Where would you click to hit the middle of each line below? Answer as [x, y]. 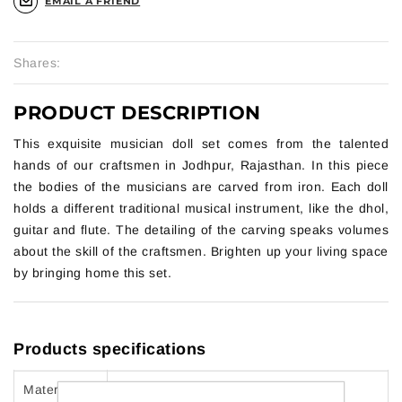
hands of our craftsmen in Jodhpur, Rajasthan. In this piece [201, 166]
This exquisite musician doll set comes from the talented [201, 144]
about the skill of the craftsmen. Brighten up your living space [201, 252]
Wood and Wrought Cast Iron [205, 390]
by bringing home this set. [92, 273]
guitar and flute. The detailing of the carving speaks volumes [201, 230]
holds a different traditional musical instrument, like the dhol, [201, 209]
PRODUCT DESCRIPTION [137, 113]
